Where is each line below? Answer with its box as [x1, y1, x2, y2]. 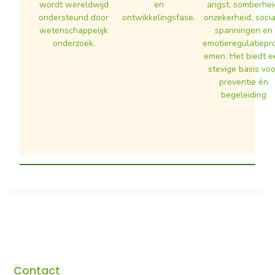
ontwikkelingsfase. [122, 12, 196, 24]
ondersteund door [39, 12, 109, 24]
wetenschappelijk [39, 25, 109, 37]
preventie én [219, 76, 268, 88]
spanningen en [214, 25, 273, 37]
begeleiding [220, 89, 266, 101]
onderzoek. [52, 37, 95, 50]
